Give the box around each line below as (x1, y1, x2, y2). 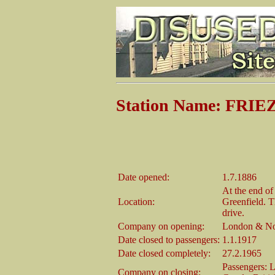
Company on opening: (117, 220, 204, 231)
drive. (222, 207, 244, 218)
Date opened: (117, 171, 169, 182)
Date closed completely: (117, 247, 211, 258)
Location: (117, 196, 155, 207)
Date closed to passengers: (117, 234, 220, 245)
